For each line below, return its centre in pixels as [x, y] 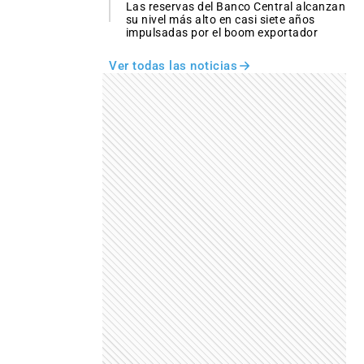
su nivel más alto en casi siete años [220, 20]
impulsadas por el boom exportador [222, 33]
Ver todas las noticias [173, 66]
